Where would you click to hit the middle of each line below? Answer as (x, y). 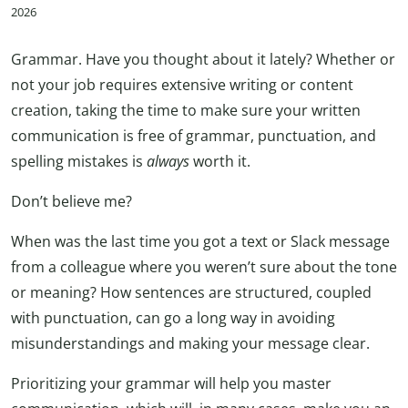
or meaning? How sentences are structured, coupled (191, 293)
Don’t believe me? (71, 202)
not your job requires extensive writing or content (182, 85)
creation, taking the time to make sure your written (186, 111)
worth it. (220, 162)
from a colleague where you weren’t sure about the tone (204, 267)
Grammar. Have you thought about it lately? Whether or (203, 60)
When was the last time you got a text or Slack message (200, 242)
